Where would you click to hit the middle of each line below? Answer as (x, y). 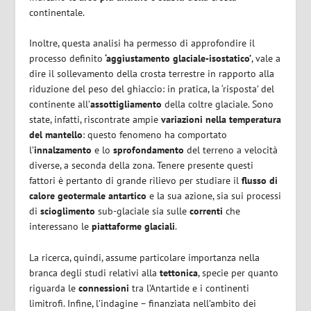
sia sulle (168, 211)
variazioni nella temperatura (221, 120)
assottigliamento (126, 104)
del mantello (56, 135)
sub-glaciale (124, 211)
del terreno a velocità (231, 150)
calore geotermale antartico (88, 196)
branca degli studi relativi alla (95, 272)
